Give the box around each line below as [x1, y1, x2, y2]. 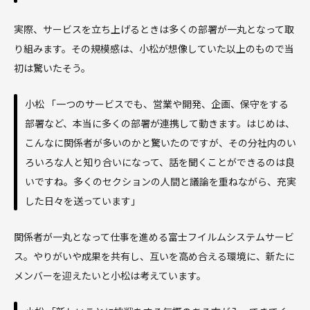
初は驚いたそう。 [14, 61, 91, 75]
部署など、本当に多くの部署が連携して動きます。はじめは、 [25, 116, 295, 131]
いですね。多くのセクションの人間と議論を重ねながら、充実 [25, 174, 296, 189]
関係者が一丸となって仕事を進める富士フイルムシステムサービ [14, 230, 294, 244]
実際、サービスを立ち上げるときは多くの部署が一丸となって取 [14, 22, 294, 37]
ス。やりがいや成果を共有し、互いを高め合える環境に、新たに [14, 249, 295, 264]
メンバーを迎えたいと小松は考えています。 [14, 268, 206, 283]
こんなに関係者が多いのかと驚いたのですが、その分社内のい [25, 136, 296, 150]
